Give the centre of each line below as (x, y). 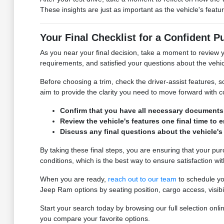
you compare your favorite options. (95, 219)
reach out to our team (142, 179)
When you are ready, (74, 179)
